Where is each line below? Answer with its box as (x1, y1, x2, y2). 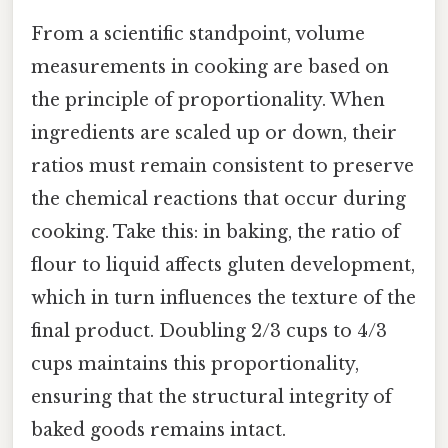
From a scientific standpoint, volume (31, 23, 365, 46)
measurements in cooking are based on (31, 56, 389, 79)
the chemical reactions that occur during (31, 188, 406, 211)
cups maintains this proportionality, (31, 353, 359, 376)
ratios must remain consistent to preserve (31, 155, 414, 178)
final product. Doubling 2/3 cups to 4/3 (31, 320, 387, 343)
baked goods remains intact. (31, 419, 286, 442)
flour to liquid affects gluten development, (31, 254, 415, 277)
